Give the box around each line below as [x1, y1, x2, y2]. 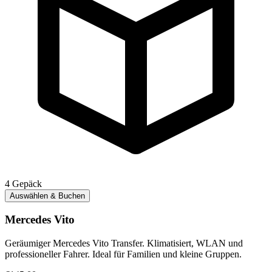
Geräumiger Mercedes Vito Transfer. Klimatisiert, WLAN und [5, 238, 243, 248]
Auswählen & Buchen [10, 191, 85, 200]
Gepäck [12, 178, 42, 189]
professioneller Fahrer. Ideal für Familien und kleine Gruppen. [5, 249, 242, 259]
